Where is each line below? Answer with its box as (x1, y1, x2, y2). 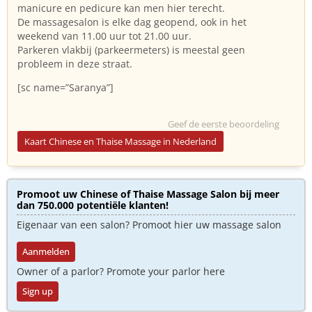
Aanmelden (22, 244, 70, 258)
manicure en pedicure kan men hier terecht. (17, 1, 225, 15)
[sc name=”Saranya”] (17, 81, 114, 95)
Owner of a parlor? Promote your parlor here (17, 264, 225, 278)
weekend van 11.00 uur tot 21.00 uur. (17, 29, 192, 42)
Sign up (22, 284, 53, 297)
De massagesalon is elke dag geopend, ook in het (17, 15, 247, 29)
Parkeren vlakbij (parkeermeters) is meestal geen (17, 43, 245, 56)
